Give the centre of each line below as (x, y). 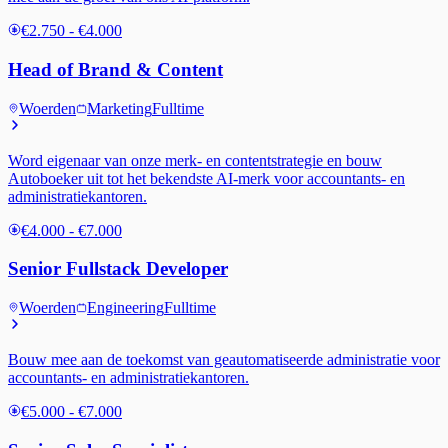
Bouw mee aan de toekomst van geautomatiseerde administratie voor (224, 360)
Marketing (119, 108)
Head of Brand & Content (115, 69)
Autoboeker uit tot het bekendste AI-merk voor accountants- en (206, 178)
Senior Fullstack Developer (118, 269)
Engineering (125, 308)
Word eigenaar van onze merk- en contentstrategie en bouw (195, 160)
